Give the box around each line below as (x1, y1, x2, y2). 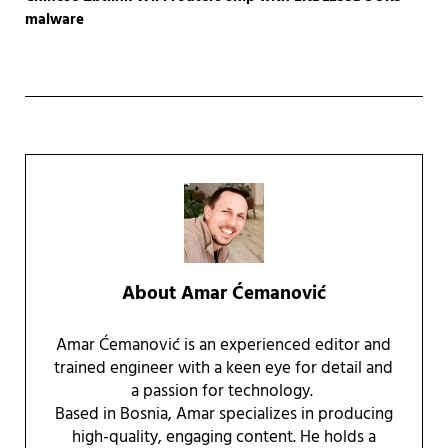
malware (24, 8, 84, 33)
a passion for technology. (130, 378, 317, 405)
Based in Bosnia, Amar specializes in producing (54, 401, 393, 428)
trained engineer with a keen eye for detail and (54, 355, 394, 382)
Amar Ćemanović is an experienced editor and (56, 332, 392, 359)
